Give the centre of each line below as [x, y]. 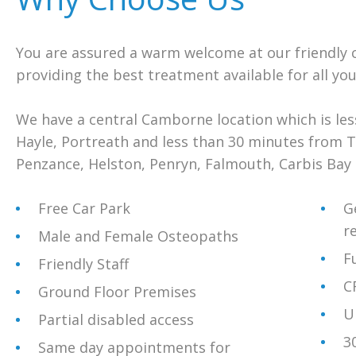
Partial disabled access [116, 319]
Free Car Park [84, 208]
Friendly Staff [83, 264]
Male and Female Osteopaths [138, 236]
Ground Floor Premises [117, 292]
